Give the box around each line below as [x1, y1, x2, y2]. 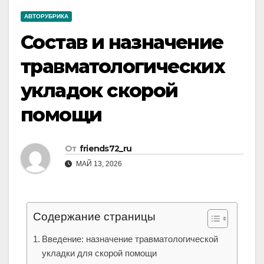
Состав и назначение [21, 31, 223, 54]
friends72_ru [79, 143, 132, 154]
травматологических [21, 55, 225, 78]
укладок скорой [21, 79, 178, 103]
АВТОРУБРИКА [24, 13, 68, 20]
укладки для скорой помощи [42, 248, 157, 259]
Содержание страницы [33, 210, 156, 223]
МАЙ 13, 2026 [74, 160, 122, 169]
